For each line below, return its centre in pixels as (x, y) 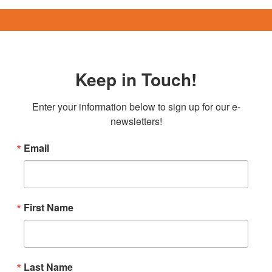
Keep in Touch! (136, 79)
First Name (49, 207)
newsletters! (136, 121)
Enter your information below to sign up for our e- (136, 107)
